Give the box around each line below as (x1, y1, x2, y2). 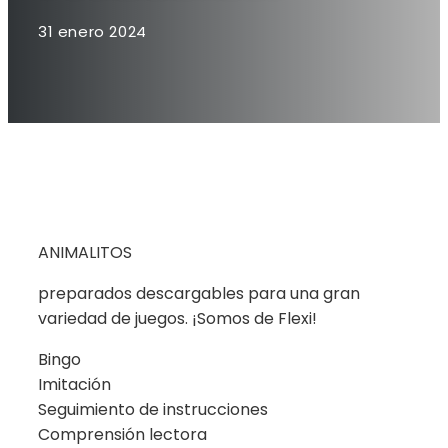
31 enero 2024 (38, 20, 147, 42)
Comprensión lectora (38, 422, 207, 446)
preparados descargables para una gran (38, 281, 360, 305)
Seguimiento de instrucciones (38, 397, 268, 421)
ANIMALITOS (38, 240, 132, 264)
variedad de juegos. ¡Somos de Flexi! (38, 306, 317, 330)
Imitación (38, 372, 111, 396)
